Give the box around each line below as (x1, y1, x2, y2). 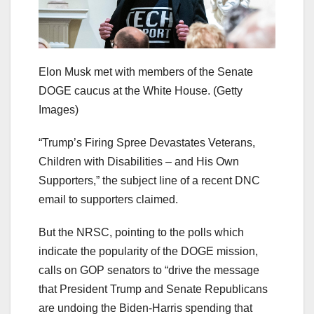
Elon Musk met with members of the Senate (39, 65, 253, 78)
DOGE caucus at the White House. (39, 84, 210, 97)
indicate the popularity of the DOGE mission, (39, 245, 258, 257)
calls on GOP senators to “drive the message (39, 264, 259, 276)
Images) (39, 103, 78, 116)
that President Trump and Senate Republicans (39, 282, 268, 295)
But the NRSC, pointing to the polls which (39, 226, 244, 238)
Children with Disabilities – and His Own (39, 155, 239, 168)
